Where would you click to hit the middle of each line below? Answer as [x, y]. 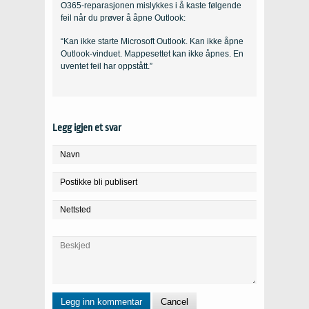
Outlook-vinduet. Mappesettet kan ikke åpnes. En [152, 54]
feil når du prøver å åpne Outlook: [123, 18]
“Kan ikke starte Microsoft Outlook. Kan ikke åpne [152, 42]
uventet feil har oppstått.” [107, 67]
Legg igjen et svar [87, 128]
